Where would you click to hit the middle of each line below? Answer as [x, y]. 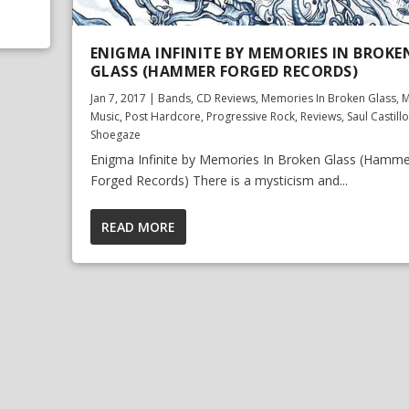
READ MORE [138, 227]
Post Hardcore [163, 117]
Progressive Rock [250, 117]
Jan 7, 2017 [118, 99]
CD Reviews [225, 99]
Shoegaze [115, 135]
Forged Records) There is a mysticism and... [219, 181]
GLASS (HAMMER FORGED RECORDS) [224, 72]
